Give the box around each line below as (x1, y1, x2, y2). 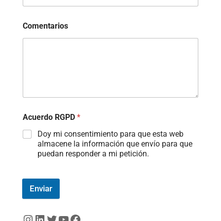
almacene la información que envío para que (37, 139, 192, 148)
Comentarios (22, 21, 68, 31)
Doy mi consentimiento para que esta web (37, 129, 184, 139)
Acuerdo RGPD (22, 112, 77, 122)
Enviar (29, 183, 52, 193)
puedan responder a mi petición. (37, 148, 149, 158)
